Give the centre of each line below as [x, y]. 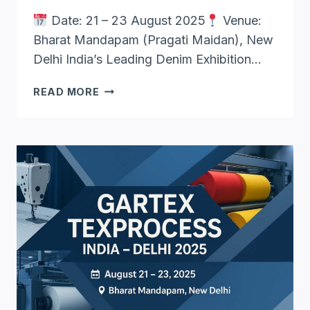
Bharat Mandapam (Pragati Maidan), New [153, 40]
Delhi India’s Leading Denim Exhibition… [147, 60]
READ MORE [66, 92]
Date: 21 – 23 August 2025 [126, 21]
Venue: [240, 21]
